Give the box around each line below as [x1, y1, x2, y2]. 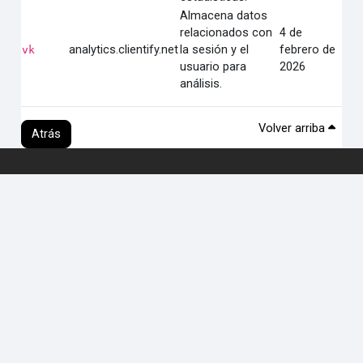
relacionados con [180, 25, 273, 40]
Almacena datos [180, 8, 268, 23]
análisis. [180, 76, 223, 91]
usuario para [180, 59, 247, 74]
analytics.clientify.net [69, 42, 179, 57]
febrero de [280, 42, 336, 57]
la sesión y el [180, 42, 250, 57]
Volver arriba [258, 121, 328, 135]
